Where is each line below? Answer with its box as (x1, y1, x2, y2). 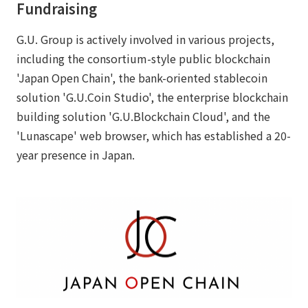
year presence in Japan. (16, 146, 135, 163)
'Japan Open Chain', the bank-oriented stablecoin (16, 69, 267, 86)
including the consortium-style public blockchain (16, 50, 270, 67)
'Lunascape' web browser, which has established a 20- (16, 127, 291, 144)
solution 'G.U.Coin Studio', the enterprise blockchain (16, 89, 288, 105)
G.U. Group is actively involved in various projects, (16, 31, 274, 47)
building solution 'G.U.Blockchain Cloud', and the (16, 108, 270, 124)
